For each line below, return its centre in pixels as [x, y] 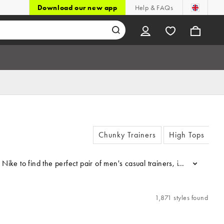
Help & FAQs [154, 7]
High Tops [187, 135]
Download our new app [77, 7]
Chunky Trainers [127, 135]
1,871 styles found [181, 197]
